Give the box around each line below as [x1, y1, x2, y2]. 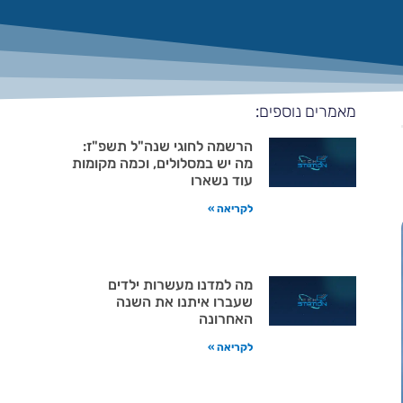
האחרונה [198, 310, 253, 328]
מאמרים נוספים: [255, 101, 356, 122]
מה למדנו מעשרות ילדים [107, 276, 253, 294]
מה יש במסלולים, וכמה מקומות [71, 155, 253, 173]
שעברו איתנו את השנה [115, 293, 253, 311]
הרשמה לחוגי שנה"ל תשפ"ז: [82, 138, 253, 156]
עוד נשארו [190, 172, 253, 190]
